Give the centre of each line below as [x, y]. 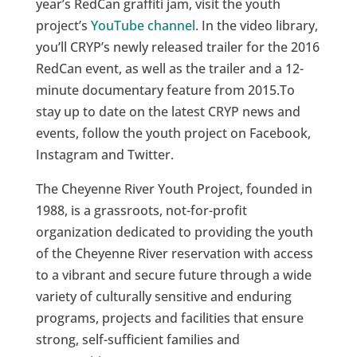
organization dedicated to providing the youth [174, 232]
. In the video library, [256, 25]
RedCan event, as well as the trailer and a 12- [169, 69]
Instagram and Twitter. [104, 155]
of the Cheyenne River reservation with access [174, 253]
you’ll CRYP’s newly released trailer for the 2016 [177, 47]
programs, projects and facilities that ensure [169, 318]
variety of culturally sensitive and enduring [163, 296]
